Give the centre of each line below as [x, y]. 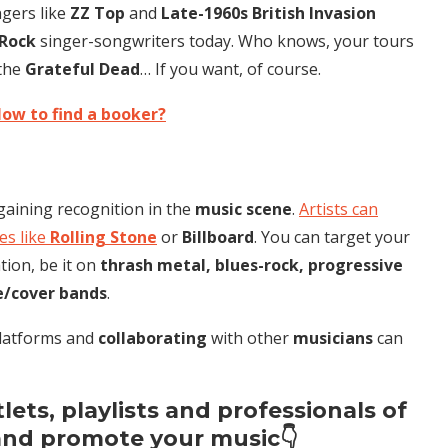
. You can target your [332, 236]
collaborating [152, 337]
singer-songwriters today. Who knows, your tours [225, 40]
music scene [243, 208]
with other [250, 337]
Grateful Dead [82, 68]
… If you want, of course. [230, 68]
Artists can [338, 208]
